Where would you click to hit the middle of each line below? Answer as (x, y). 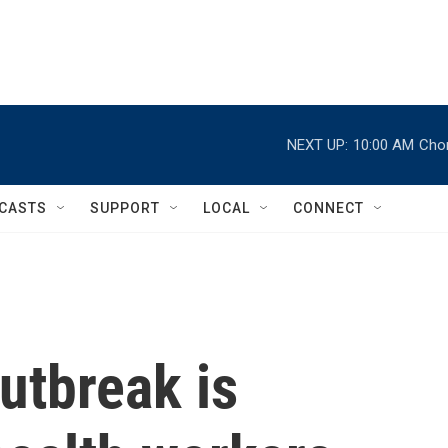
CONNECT (328, 208)
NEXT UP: (317, 144)
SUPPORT (125, 208)
